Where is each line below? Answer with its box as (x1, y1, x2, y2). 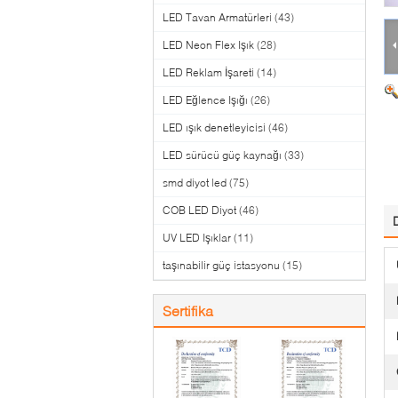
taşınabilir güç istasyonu (163, 259, 280, 272)
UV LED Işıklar (163, 231, 231, 244)
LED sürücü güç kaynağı (163, 148, 282, 162)
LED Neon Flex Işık (163, 38, 254, 52)
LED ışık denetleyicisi (163, 121, 266, 134)
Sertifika (163, 302, 213, 319)
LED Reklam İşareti (163, 66, 254, 79)
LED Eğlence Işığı (163, 93, 248, 107)
